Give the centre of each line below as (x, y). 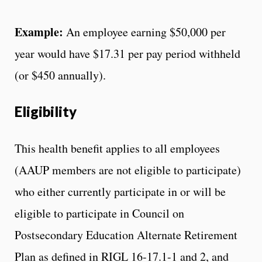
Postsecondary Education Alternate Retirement (126, 235)
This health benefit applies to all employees (117, 148)
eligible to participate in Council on (99, 213)
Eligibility (46, 111)
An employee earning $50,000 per (144, 32)
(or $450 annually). (60, 75)
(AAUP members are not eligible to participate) (128, 170)
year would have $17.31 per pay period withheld (127, 53)
